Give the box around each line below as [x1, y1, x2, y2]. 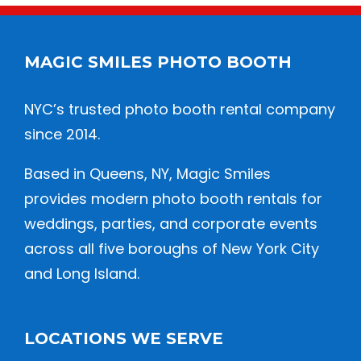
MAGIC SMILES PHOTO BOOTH [24, 52, 292, 72]
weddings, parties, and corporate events [24, 213, 317, 234]
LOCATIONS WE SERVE [24, 328, 223, 348]
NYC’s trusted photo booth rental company [24, 98, 335, 119]
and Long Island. [24, 263, 139, 284]
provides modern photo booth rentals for [24, 188, 322, 209]
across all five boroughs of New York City [24, 238, 319, 259]
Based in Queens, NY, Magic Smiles [24, 163, 271, 184]
